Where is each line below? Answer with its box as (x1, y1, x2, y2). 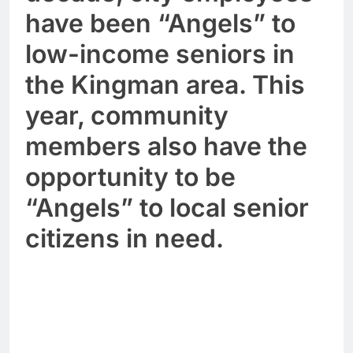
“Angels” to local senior (25, 191, 309, 223)
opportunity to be (25, 161, 236, 192)
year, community (25, 99, 229, 131)
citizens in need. (25, 222, 230, 254)
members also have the (25, 130, 307, 162)
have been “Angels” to (25, 7, 295, 39)
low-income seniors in (25, 38, 295, 69)
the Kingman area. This (25, 69, 305, 100)
